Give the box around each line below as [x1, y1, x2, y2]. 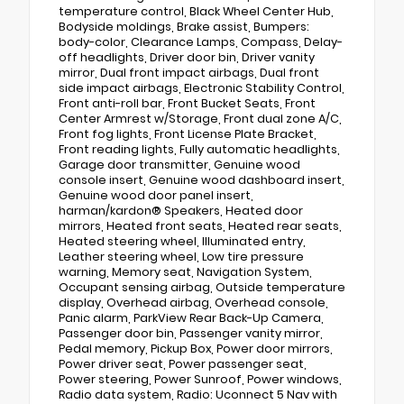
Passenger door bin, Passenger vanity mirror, [59, 326, 323, 342]
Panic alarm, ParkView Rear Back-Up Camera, [59, 310, 324, 326]
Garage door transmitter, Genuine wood [59, 157, 300, 173]
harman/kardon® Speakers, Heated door [59, 203, 303, 219]
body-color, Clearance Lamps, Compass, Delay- [59, 34, 343, 50]
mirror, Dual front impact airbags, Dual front [59, 65, 319, 81]
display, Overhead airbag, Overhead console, [59, 295, 328, 311]
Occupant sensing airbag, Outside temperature [59, 280, 345, 296]
